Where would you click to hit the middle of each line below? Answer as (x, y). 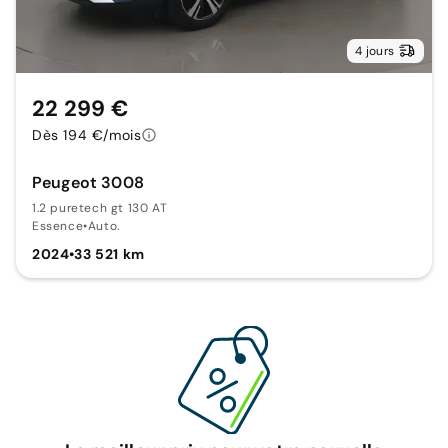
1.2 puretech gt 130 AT (100, 207)
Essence (58, 225)
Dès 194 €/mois (87, 134)
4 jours (374, 50)
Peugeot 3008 (88, 182)
